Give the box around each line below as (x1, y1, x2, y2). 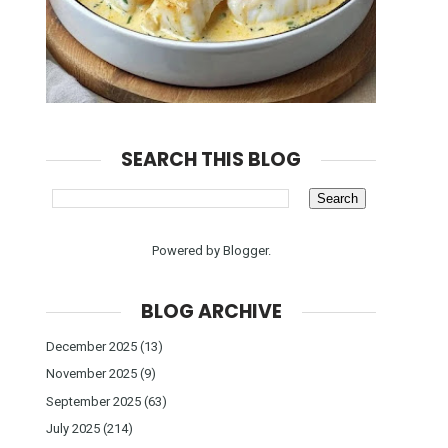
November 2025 (46, 366, 137, 382)
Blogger (222, 243, 268, 258)
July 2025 (46, 420, 100, 436)
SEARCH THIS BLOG (121, 146, 301, 173)
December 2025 (46, 339, 137, 355)
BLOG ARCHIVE (140, 297, 282, 325)
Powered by (151, 243, 223, 258)
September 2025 (46, 393, 141, 409)
